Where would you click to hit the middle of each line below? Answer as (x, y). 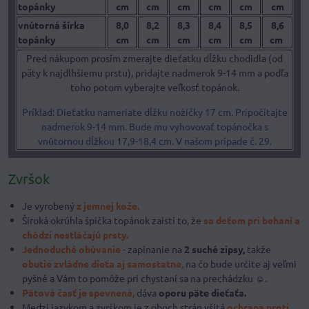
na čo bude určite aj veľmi (241, 264)
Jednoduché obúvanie (71, 249)
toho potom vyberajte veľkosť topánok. (154, 87)
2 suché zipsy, (215, 249)
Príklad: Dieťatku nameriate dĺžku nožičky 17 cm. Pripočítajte (154, 112)
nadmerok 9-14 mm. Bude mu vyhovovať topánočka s (154, 127)
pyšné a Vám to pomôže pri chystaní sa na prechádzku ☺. (144, 278)
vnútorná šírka (51, 25)
